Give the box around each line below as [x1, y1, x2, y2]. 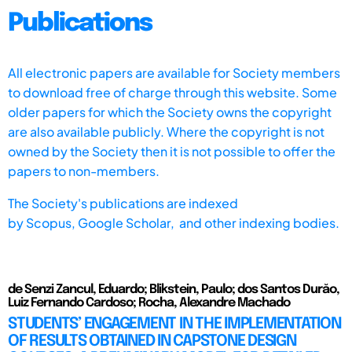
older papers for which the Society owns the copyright [8, 103, 332, 120]
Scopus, [26, 214, 78, 231]
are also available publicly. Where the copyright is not [8, 123, 324, 140]
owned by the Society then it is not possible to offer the [8, 142, 335, 159]
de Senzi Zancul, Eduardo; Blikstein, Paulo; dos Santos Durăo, [8, 282, 339, 296]
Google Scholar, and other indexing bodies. [78, 214, 339, 231]
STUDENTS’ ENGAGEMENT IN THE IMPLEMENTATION [8, 315, 341, 332]
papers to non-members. [8, 162, 159, 179]
